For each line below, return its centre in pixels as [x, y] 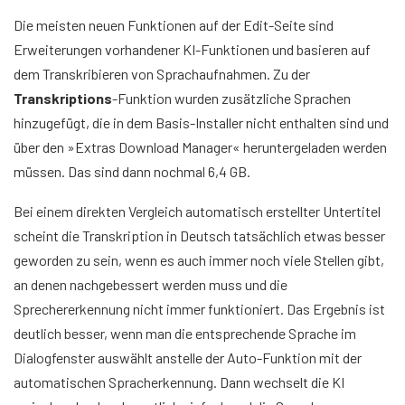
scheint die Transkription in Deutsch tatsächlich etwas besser [199, 236]
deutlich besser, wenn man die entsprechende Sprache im [185, 334]
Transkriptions [63, 99]
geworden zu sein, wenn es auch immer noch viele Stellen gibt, [199, 260]
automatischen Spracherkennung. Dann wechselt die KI [179, 382]
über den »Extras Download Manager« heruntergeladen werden [200, 147]
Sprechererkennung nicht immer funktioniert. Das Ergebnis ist [199, 309]
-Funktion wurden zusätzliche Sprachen [231, 99]
